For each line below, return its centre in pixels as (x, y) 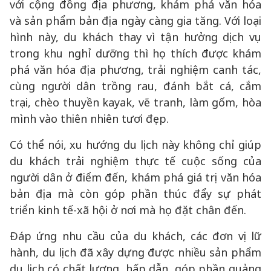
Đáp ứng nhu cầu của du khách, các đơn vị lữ (135, 236)
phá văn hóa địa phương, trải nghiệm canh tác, (135, 70)
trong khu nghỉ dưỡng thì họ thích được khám (135, 53)
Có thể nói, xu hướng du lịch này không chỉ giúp (135, 145)
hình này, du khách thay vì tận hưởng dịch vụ (135, 37)
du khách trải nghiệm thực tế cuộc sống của (135, 161)
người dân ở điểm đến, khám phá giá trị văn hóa (135, 177)
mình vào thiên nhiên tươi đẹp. (89, 119)
